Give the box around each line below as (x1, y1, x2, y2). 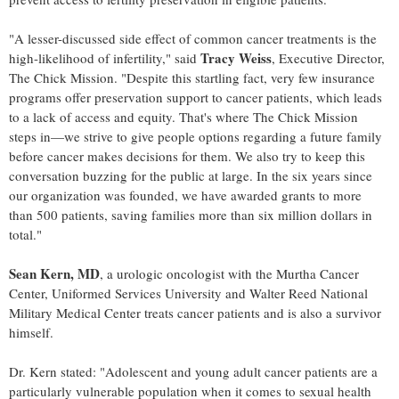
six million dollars (258, 205, 358, 224)
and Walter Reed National (222, 283, 368, 302)
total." (9, 224, 42, 243)
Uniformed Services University (52, 283, 222, 302)
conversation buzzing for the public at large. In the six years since (9, 166, 372, 184)
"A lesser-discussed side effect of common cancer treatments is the (9, 28, 377, 47)
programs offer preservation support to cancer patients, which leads (9, 87, 382, 106)
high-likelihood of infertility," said (9, 48, 200, 67)
